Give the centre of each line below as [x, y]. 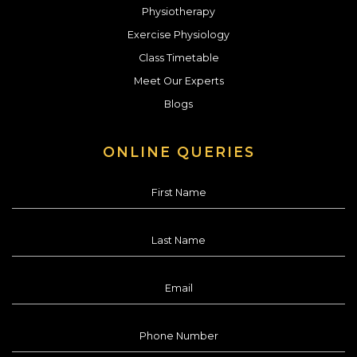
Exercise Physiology [178, 35]
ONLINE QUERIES [178, 152]
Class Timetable [178, 58]
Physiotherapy [178, 12]
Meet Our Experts [178, 81]
